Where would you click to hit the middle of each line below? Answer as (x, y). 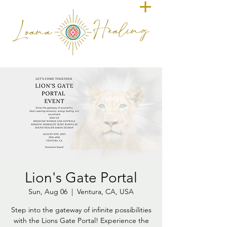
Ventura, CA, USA (105, 192)
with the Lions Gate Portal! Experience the (81, 220)
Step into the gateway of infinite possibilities (81, 210)
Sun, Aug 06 (48, 192)
